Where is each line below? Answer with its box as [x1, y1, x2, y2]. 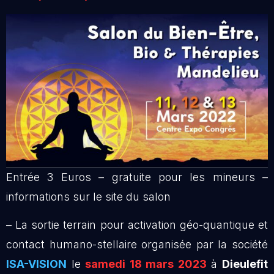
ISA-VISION [6, 257, 67, 271]
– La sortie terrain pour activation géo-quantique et [6, 218, 268, 232]
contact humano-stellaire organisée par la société [6, 238, 268, 251]
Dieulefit [222, 257, 268, 271]
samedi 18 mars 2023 [85, 257, 207, 271]
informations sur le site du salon [6, 190, 171, 203]
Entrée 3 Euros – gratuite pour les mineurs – [6, 170, 268, 183]
